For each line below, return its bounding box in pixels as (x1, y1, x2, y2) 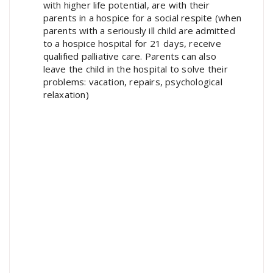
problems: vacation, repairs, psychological (43, 76, 222, 88)
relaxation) (43, 88, 89, 101)
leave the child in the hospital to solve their (43, 63, 228, 76)
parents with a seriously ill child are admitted (43, 24, 235, 37)
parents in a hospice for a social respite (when (43, 12, 241, 24)
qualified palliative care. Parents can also (43, 50, 217, 63)
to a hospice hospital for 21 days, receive (43, 37, 221, 50)
